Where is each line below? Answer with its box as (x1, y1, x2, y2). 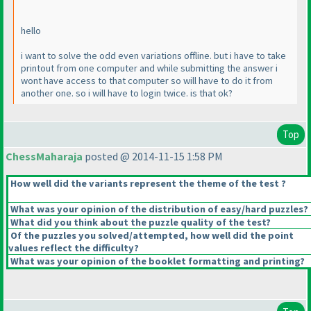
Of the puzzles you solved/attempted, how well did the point (8, 229, 294, 242)
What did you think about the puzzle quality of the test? (8, 216, 271, 229)
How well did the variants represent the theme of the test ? (8, 177, 286, 190)
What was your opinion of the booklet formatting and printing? (8, 255, 305, 268)
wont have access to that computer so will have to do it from (21, 74, 273, 87)
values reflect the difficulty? (8, 242, 139, 255)
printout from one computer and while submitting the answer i (21, 62, 278, 75)
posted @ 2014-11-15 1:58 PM (83, 149, 223, 164)
